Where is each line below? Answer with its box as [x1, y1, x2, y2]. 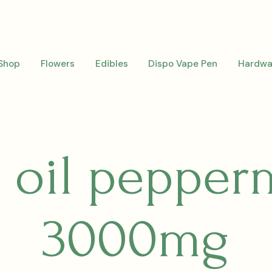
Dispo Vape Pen [148, 58, 218, 70]
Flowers [40, 58, 75, 70]
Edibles [95, 58, 128, 70]
